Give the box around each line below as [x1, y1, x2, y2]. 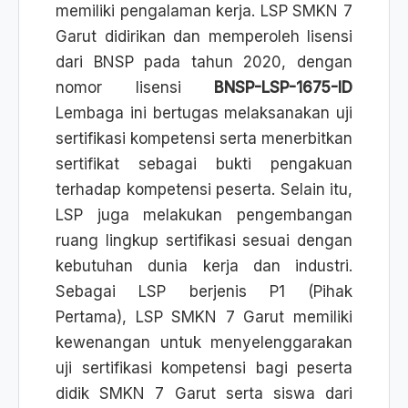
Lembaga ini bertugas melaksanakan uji [56, 104, 352, 122]
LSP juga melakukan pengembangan [56, 206, 352, 224]
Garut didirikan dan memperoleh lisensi [56, 27, 352, 46]
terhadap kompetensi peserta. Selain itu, [56, 180, 352, 199]
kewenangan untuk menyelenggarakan [56, 333, 352, 352]
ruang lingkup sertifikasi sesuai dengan [56, 231, 352, 250]
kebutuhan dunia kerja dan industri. [56, 257, 352, 275]
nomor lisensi [56, 78, 214, 97]
